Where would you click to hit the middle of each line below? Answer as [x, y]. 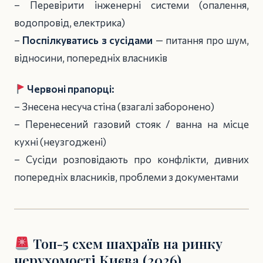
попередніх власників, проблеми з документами [126, 177]
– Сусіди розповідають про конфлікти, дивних [131, 160]
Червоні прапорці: [70, 89]
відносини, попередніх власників [91, 58]
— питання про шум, [201, 41]
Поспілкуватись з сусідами [88, 41]
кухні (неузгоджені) [60, 142]
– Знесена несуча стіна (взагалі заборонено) [114, 107]
